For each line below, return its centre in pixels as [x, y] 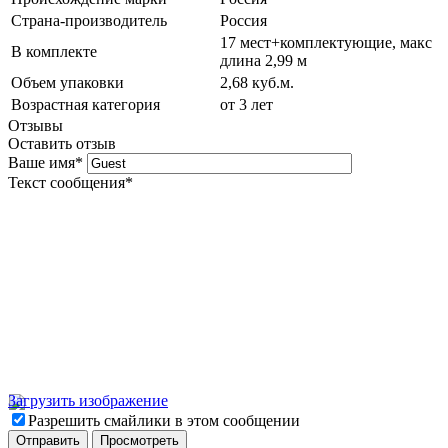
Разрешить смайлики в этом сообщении [164, 420]
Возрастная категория [85, 104]
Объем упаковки [67, 82]
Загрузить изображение [88, 400]
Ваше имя [41, 162]
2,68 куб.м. [257, 82]
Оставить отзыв [62, 143]
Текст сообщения [66, 182]
